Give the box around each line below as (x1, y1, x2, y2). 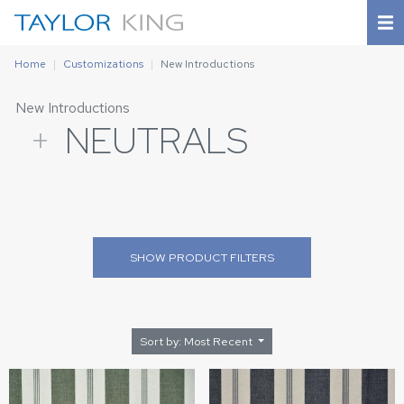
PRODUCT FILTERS (169, 250, 274, 265)
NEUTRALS (65, 116, 248, 164)
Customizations (63, 57, 143, 71)
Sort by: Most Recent (183, 334, 255, 349)
